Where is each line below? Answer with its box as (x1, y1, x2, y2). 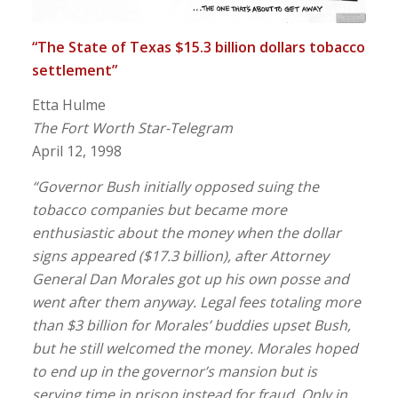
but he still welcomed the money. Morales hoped (31, 338, 358, 358)
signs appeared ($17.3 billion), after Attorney (31, 246, 329, 266)
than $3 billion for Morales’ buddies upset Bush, (31, 315, 351, 335)
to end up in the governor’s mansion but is (31, 362, 317, 381)
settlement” (31, 60, 117, 80)
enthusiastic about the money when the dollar (31, 223, 341, 243)
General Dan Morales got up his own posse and (31, 269, 349, 289)
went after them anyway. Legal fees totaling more (31, 292, 361, 312)
